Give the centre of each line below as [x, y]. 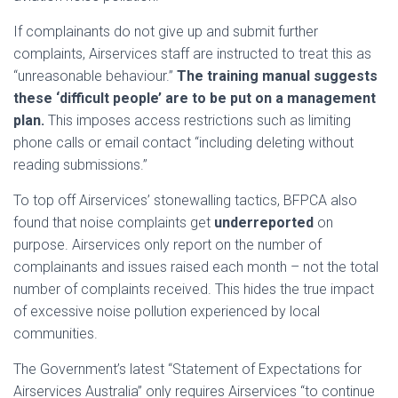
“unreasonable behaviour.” [95, 76]
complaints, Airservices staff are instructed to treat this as [192, 54]
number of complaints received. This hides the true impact [194, 289]
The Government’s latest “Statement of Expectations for [187, 369]
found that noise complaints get [114, 223]
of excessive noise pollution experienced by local [167, 311]
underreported [264, 223]
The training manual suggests [277, 76]
